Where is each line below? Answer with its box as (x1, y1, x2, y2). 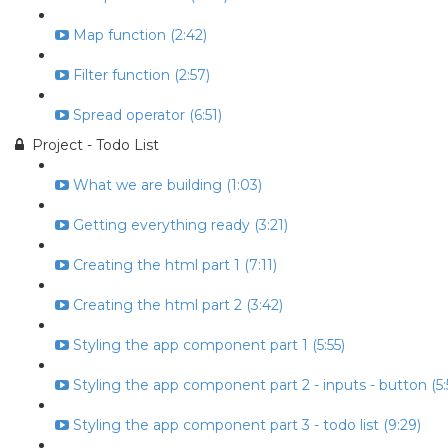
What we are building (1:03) (73, 176, 262, 194)
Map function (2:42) (73, 26, 207, 44)
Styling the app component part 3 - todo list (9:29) (73, 416, 421, 434)
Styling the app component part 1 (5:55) (73, 336, 345, 354)
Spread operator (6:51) (73, 106, 222, 124)
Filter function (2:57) (73, 66, 210, 84)
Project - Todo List (32, 136, 159, 154)
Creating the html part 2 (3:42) (73, 296, 283, 314)
